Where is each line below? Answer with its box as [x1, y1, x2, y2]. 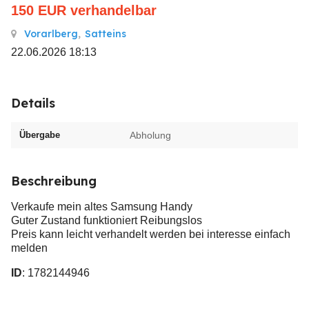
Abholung [130, 130, 171, 141]
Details [11, 95, 55, 111]
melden [11, 242, 48, 254]
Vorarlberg [24, 28, 78, 40]
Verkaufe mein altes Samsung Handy [11, 201, 192, 212]
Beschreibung [11, 173, 97, 189]
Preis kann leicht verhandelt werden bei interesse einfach [11, 228, 290, 240]
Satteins [85, 28, 126, 40]
